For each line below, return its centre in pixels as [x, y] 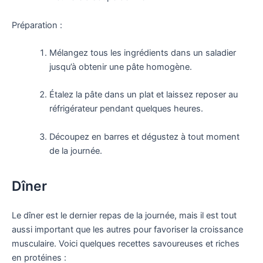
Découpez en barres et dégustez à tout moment [144, 136]
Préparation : [37, 25]
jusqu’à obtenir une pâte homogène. [120, 67]
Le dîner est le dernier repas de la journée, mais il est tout [124, 216]
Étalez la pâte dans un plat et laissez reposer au [143, 95]
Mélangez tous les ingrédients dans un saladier [142, 53]
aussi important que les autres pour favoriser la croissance [127, 230]
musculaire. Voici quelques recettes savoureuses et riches [126, 244]
